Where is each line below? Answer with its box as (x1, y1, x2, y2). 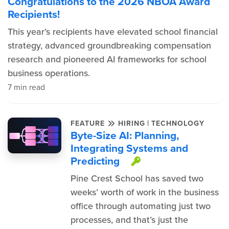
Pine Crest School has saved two (70, 172, 203, 185)
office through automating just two (70, 199, 211, 213)
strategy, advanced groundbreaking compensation (8, 39, 211, 52)
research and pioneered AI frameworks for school (8, 53, 207, 66)
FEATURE (70, 118, 107, 129)
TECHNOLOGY (151, 118, 204, 129)
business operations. (8, 66, 90, 80)
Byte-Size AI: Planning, (70, 127, 179, 143)
